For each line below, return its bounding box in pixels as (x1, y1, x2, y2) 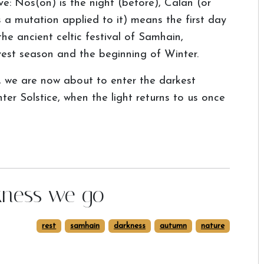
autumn (160, 222, 187, 230)
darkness (114, 222, 146, 230)
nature (201, 222, 225, 230)
